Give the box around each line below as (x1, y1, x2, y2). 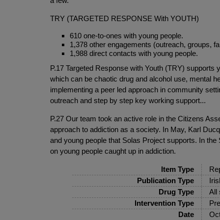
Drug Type (158, 187, 194, 196)
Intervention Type (134, 198, 194, 207)
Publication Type (137, 176, 194, 185)
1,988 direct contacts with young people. (70, 49, 200, 57)
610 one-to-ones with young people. (70, 31, 183, 40)
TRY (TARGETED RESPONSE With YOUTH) (50, 14, 199, 23)
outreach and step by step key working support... (50, 96, 206, 105)
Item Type (161, 165, 194, 173)
